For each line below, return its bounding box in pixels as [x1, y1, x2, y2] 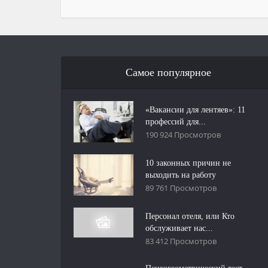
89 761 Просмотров [145, 182, 217, 193]
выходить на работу [145, 170, 216, 179]
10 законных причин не [145, 158, 231, 167]
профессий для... [145, 117, 206, 126]
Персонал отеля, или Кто [145, 211, 234, 221]
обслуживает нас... [145, 223, 213, 233]
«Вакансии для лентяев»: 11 [145, 105, 245, 114]
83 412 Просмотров [145, 235, 217, 246]
